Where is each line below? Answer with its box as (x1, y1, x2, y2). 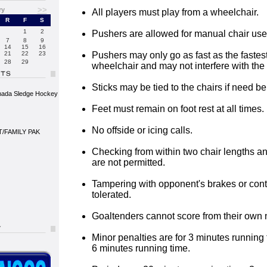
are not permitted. (92, 157, 165, 167)
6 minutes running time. (92, 243, 190, 253)
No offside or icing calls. (92, 125, 193, 135)
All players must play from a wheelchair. (92, 7, 259, 17)
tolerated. (92, 190, 131, 200)
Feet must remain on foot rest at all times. (92, 104, 264, 114)
